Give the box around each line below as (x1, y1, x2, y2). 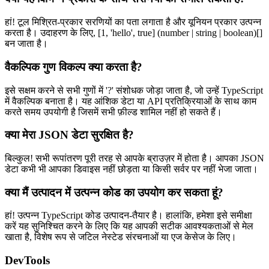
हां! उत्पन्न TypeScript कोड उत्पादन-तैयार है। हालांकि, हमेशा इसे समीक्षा (5, 210, 252, 221)
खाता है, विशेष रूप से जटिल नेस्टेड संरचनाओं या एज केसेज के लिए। (5, 232, 237, 243)
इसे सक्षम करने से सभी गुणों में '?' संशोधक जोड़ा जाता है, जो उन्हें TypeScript (5, 85, 263, 95)
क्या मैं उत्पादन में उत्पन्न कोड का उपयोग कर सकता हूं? (5, 186, 223, 199)
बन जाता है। (5, 38, 48, 49)
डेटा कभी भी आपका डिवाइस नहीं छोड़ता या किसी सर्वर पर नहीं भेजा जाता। (5, 163, 258, 174)
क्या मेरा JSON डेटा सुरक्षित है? (5, 128, 134, 142)
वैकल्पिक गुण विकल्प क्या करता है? (5, 60, 142, 73)
